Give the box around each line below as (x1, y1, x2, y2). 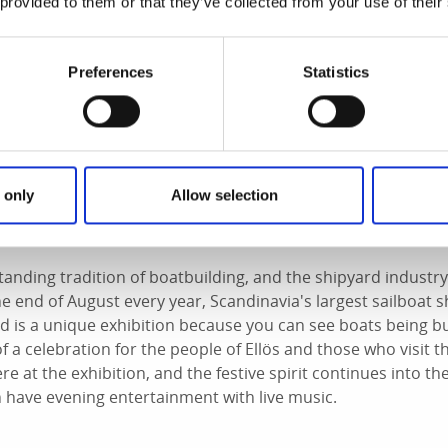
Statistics (303, 63, 369, 81)
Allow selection (170, 186, 278, 204)
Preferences (68, 63, 154, 81)
